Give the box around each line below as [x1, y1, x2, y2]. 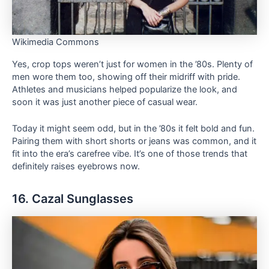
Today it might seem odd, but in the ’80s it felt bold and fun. [12, 123, 255, 134]
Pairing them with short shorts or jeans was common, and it [12, 136, 256, 147]
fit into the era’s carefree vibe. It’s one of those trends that [12, 148, 247, 160]
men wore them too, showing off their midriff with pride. [12, 71, 240, 83]
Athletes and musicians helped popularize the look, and [12, 84, 237, 95]
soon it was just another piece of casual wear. [12, 97, 198, 108]
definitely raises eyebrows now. [12, 161, 140, 172]
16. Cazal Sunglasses [12, 192, 133, 207]
